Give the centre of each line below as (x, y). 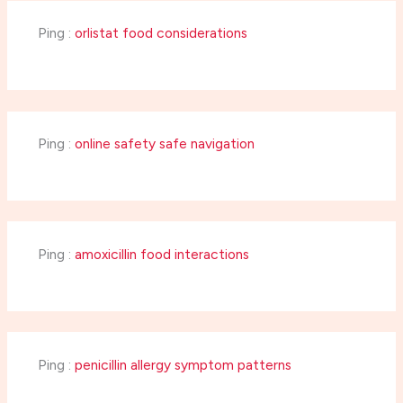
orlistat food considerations (161, 32)
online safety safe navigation (164, 143)
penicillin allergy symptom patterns (183, 364)
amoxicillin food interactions (161, 254)
